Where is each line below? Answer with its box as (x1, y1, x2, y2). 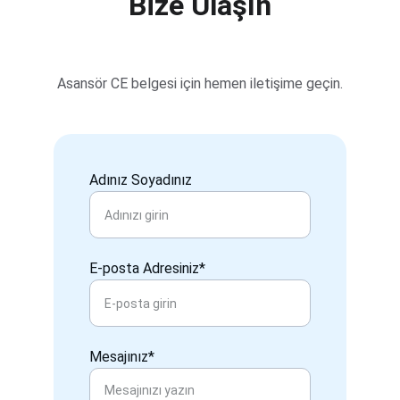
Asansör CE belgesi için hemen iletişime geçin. (57, 75, 343, 92)
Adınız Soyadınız (89, 171, 192, 188)
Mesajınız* (89, 348, 154, 365)
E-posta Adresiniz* (89, 260, 205, 277)
